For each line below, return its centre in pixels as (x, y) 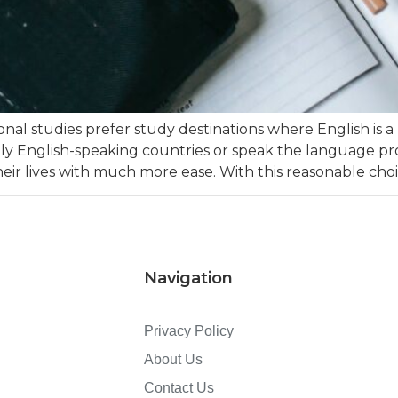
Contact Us (179, 388)
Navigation (188, 279)
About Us (173, 360)
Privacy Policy (189, 331)
